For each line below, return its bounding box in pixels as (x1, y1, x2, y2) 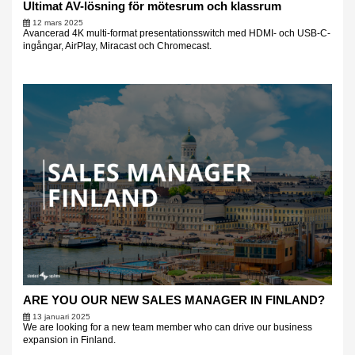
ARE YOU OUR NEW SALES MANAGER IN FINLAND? (22, 292, 325, 307)
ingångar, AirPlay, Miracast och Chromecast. (22, 40, 212, 52)
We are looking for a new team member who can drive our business (22, 321, 312, 333)
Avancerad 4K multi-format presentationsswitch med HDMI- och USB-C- (22, 28, 330, 40)
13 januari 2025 (32, 311, 90, 321)
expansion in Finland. (22, 334, 118, 345)
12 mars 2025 (32, 18, 83, 28)
